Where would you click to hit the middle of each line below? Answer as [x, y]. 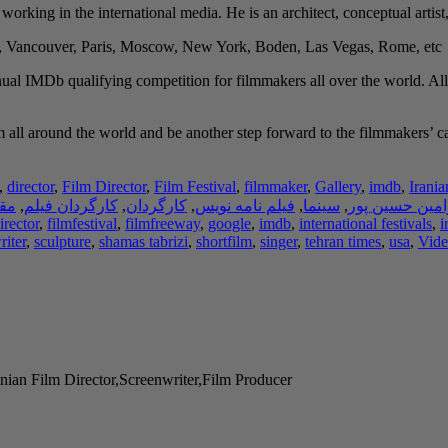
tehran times [343, 242]
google [229, 224]
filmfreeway [162, 224]
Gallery [338, 187]
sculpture [62, 242]
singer [278, 242]
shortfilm [224, 242]
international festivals [365, 224]
